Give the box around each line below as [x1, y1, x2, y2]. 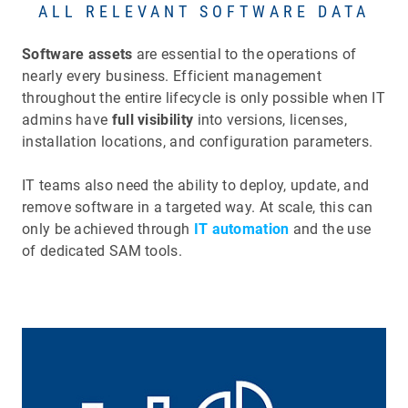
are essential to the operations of [132, 46, 357, 64]
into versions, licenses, [193, 111, 347, 129]
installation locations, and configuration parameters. [22, 133, 373, 151]
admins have [22, 111, 108, 129]
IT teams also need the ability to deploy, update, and [22, 177, 370, 195]
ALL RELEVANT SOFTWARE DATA [38, 2, 370, 22]
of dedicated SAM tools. [22, 242, 182, 260]
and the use [289, 220, 372, 239]
